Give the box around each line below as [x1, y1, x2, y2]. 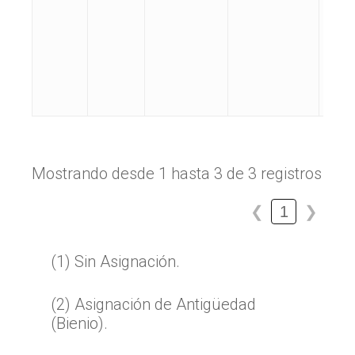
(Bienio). [51, 314, 109, 333]
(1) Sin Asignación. [51, 252, 181, 271]
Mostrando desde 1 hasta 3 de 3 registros [32, 164, 322, 183]
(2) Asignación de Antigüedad [51, 295, 257, 314]
